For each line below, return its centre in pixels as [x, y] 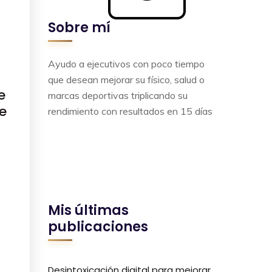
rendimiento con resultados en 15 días [130, 111]
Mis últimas [88, 211]
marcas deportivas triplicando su [118, 95]
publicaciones [98, 227]
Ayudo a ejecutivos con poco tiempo [126, 64]
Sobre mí [79, 28]
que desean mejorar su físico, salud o [126, 80]
